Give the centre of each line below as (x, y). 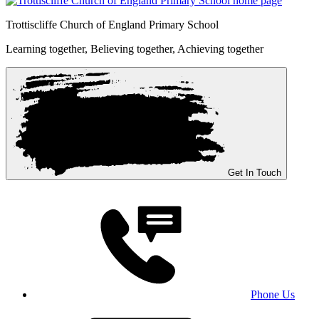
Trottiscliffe (33, 25)
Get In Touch (255, 173)
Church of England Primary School (139, 25)
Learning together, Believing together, (91, 49)
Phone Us (273, 295)
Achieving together (220, 49)
